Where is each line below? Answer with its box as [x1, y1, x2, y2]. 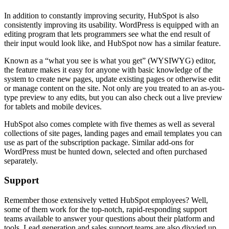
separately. [4, 156, 38, 165]
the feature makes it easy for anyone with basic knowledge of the [4, 65, 213, 74]
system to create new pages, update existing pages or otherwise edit [4, 74, 220, 83]
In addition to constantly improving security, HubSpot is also [4, 11, 199, 20]
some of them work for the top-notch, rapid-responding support [4, 205, 207, 214]
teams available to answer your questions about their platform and [4, 214, 215, 223]
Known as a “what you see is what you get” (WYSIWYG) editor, [4, 56, 216, 65]
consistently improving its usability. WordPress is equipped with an [4, 20, 219, 29]
